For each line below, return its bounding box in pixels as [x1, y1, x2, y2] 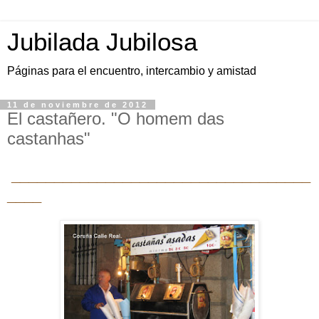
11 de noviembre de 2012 [7, 100, 148, 109]
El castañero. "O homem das [7, 109, 224, 128]
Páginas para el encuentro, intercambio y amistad [7, 65, 256, 77]
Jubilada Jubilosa [7, 28, 197, 56]
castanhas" [7, 129, 90, 148]
